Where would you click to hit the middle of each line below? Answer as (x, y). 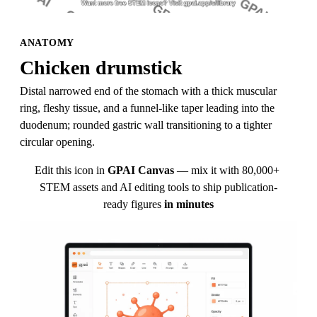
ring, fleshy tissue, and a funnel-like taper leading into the (147, 108)
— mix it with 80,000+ (228, 170)
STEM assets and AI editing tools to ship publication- (158, 187)
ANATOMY (47, 43)
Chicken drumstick (101, 68)
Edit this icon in (70, 170)
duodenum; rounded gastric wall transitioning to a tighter (146, 125)
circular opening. (57, 142)
